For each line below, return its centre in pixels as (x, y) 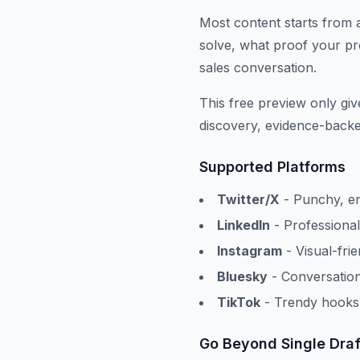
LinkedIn (243, 225)
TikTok (239, 302)
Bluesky (242, 276)
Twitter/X (248, 199)
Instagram (250, 251)
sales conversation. (258, 67)
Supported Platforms (272, 167)
